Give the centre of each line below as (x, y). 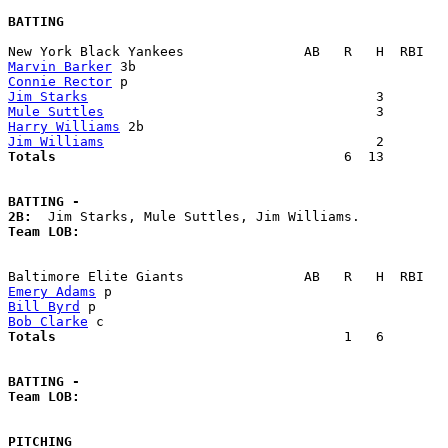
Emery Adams (52, 292)
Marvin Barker (60, 67)
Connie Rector (60, 82)
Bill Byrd (44, 307)
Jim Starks (48, 97)
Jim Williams (56, 142)
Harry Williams (64, 127)
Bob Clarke (48, 322)
